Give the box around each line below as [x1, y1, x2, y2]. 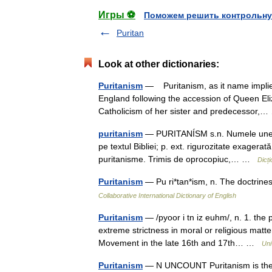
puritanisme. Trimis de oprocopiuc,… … [98, 154, 257, 164]
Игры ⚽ [98, 10, 135, 20]
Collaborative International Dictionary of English [98, 192, 236, 199]
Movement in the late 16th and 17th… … [98, 238, 262, 248]
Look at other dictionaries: [98, 59, 219, 69]
